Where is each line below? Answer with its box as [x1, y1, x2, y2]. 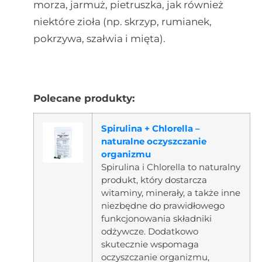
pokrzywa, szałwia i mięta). [33, 33, 166, 45]
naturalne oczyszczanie [101, 135, 206, 147]
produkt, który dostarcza [101, 174, 207, 185]
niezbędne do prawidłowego [101, 199, 225, 211]
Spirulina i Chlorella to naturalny [101, 161, 240, 173]
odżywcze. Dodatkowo [101, 225, 198, 237]
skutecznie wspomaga [101, 238, 199, 250]
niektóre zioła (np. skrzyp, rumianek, [33, 16, 212, 28]
